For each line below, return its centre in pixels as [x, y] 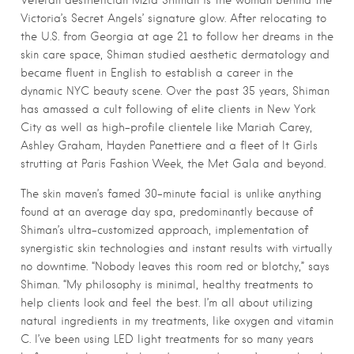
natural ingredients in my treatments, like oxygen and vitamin [177, 321]
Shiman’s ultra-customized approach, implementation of [164, 230]
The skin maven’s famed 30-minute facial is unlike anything [171, 194]
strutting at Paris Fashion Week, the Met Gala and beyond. [173, 164]
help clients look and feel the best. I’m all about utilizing [167, 303]
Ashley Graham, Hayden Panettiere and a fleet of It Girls [169, 146]
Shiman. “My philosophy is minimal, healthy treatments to [167, 285]
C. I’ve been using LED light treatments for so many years [167, 339]
